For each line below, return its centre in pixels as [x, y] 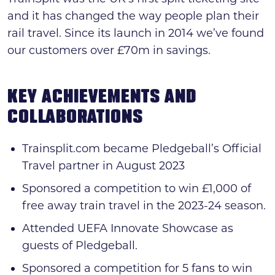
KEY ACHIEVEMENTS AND [102, 98]
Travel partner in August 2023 [103, 165]
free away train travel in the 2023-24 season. [144, 205]
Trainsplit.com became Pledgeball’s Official [142, 148]
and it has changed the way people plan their [133, 16]
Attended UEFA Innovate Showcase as [128, 228]
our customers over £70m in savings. [109, 50]
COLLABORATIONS [75, 118]
